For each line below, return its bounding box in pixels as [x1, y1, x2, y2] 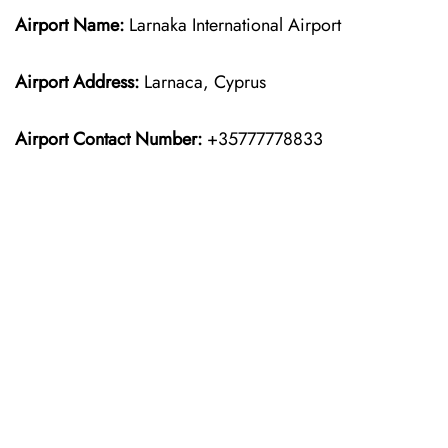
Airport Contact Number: [15, 126, 202, 152]
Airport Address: [15, 69, 139, 95]
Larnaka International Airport [124, 12, 341, 38]
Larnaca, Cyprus [139, 69, 266, 95]
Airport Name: [15, 12, 124, 38]
